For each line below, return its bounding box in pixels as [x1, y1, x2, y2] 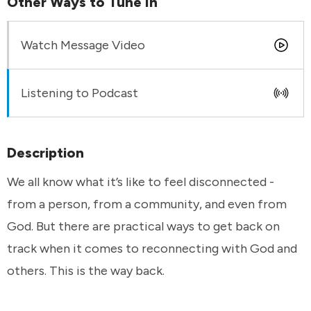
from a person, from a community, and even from [7, 196, 287, 212]
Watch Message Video [21, 37, 145, 53]
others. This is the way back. [7, 263, 165, 278]
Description [7, 144, 84, 161]
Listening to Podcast [21, 85, 138, 101]
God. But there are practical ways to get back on [7, 219, 280, 234]
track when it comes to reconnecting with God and [7, 241, 297, 256]
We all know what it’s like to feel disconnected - [7, 174, 274, 190]
